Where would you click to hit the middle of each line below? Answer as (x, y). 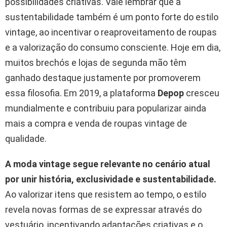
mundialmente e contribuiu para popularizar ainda (106, 108)
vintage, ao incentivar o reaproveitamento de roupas (111, 32)
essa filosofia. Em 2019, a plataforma (81, 93)
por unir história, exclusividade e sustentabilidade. (111, 179)
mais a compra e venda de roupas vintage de (96, 123)
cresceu (202, 93)
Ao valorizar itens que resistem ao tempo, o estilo (106, 194)
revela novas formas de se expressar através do (103, 209)
